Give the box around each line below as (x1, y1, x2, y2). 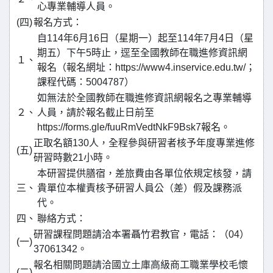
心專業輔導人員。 (37, 1, 115, 12)
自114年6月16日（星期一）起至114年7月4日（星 (37, 33, 253, 43)
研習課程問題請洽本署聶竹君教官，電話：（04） (34, 229, 249, 239)
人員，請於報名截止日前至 (37, 107, 154, 118)
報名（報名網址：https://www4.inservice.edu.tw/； (37, 62, 255, 73)
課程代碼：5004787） (37, 77, 134, 87)
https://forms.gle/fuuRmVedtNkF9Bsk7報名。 (37, 122, 230, 132)
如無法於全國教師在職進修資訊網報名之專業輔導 (37, 93, 252, 103)
